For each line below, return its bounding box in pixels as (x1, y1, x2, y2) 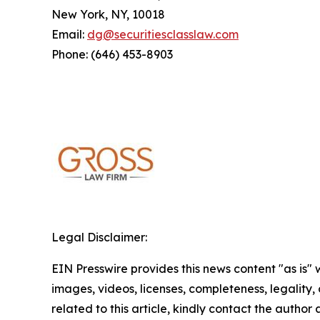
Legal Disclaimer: (51, 230, 147, 245)
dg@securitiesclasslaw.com (87, 27, 239, 42)
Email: (51, 27, 87, 42)
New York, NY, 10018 (51, 7, 165, 22)
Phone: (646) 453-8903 (51, 47, 173, 62)
